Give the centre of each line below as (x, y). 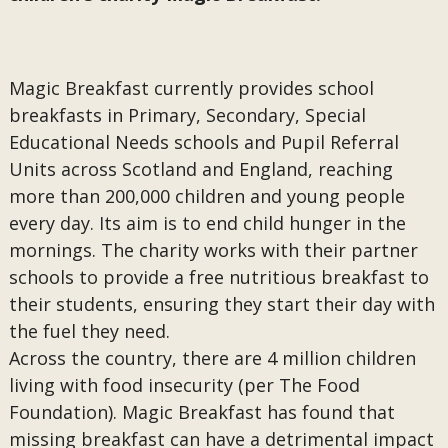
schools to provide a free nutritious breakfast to (218, 277)
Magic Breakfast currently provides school (191, 88)
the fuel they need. (91, 331)
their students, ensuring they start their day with (221, 304)
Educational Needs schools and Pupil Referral (203, 142)
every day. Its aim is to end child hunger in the (207, 223)
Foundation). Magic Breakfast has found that (201, 412)
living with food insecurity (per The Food (184, 385)
